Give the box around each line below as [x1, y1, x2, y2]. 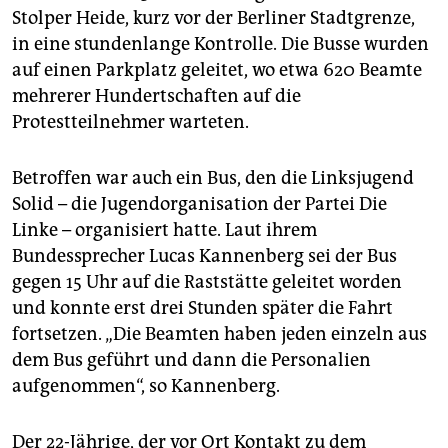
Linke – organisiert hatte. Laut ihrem [12, 218, 317, 241]
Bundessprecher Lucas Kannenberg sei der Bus [12, 244, 397, 267]
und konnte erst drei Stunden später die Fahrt [12, 296, 393, 319]
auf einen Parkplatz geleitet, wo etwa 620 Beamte [12, 58, 422, 81]
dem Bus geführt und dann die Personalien [12, 348, 371, 371]
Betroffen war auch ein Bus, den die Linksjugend [12, 166, 414, 189]
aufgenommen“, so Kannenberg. [12, 374, 280, 397]
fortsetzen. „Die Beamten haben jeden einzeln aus [12, 322, 427, 345]
